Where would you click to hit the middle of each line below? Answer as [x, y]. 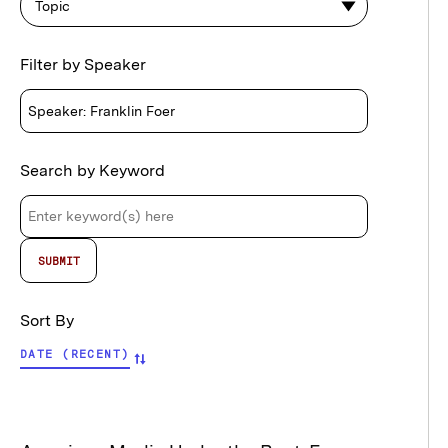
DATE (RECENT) [75, 353]
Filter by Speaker [83, 65]
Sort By [47, 320]
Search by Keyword [92, 170]
